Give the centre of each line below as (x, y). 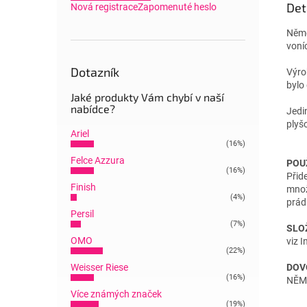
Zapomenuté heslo (177, 7)
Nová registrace (104, 7)
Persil (82, 214)
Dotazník (95, 72)
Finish (83, 187)
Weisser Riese (99, 267)
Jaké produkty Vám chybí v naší (147, 97)
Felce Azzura (98, 160)
